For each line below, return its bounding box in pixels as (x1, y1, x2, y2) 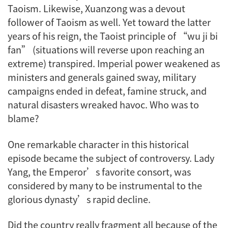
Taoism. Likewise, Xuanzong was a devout (8, 2, 185, 15)
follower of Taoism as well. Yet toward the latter (8, 15, 211, 29)
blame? (8, 111, 39, 125)
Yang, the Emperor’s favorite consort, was (8, 164, 191, 178)
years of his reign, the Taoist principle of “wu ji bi (8, 29, 218, 43)
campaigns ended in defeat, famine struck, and (8, 84, 207, 98)
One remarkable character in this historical (8, 137, 189, 151)
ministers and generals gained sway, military (8, 70, 196, 84)
